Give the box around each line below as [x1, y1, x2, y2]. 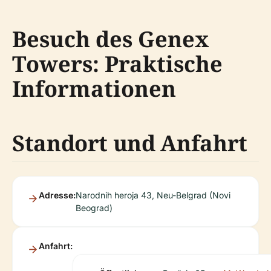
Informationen [12, 73, 176, 103]
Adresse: [39, 189, 76, 200]
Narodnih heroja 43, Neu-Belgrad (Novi [76, 189, 230, 200]
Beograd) [76, 202, 113, 213]
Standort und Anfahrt [12, 128, 247, 158]
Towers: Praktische [12, 48, 223, 79]
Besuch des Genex [12, 24, 209, 54]
